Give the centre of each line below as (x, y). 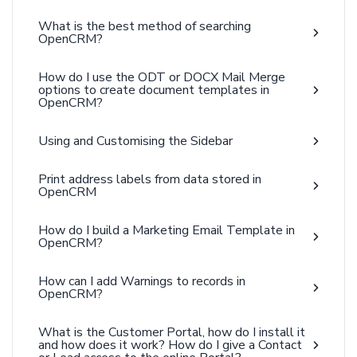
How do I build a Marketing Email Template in (167, 230)
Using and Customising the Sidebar (135, 141)
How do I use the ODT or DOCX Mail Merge (162, 77)
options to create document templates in (154, 90)
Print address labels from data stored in (150, 179)
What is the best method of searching (145, 26)
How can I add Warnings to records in (142, 281)
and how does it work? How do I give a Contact (170, 345)
